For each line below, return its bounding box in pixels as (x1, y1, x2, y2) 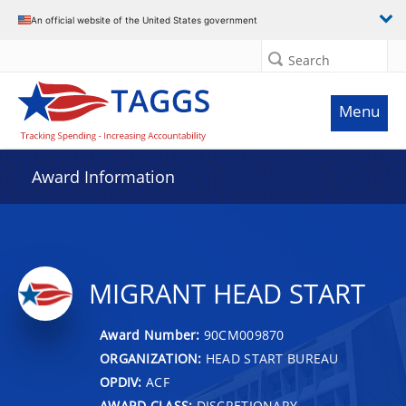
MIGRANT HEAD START (89, 275, 365, 312)
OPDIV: (100, 372, 142, 391)
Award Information (32, 166, 175, 188)
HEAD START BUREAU (201, 349, 339, 367)
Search (288, 52, 330, 69)
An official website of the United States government (31, 14, 257, 25)
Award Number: (100, 325, 204, 343)
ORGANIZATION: (100, 349, 202, 367)
